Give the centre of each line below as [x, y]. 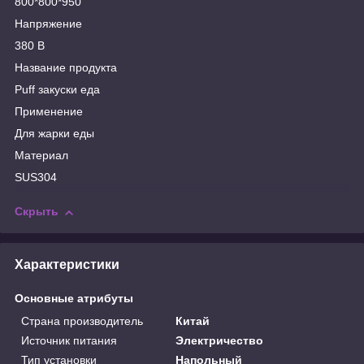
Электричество [220, 340]
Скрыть [37, 212]
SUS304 [36, 178]
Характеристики [67, 264]
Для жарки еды [54, 134]
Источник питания [69, 340]
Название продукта [66, 68]
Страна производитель [82, 321]
